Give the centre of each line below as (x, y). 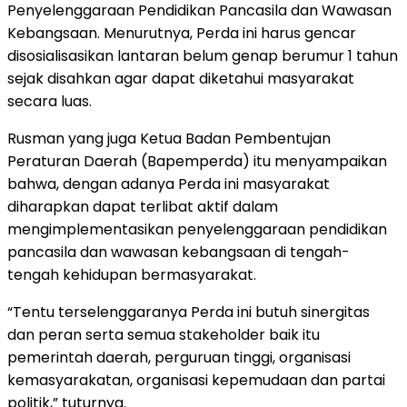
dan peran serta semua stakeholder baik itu (164, 334)
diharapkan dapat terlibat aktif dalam (143, 206)
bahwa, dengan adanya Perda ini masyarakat (169, 184)
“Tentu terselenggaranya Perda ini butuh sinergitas (189, 312)
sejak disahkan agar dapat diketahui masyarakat (181, 78)
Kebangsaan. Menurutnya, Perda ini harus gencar (182, 33)
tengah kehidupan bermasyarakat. (132, 274)
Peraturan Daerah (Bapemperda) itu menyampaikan (197, 161)
